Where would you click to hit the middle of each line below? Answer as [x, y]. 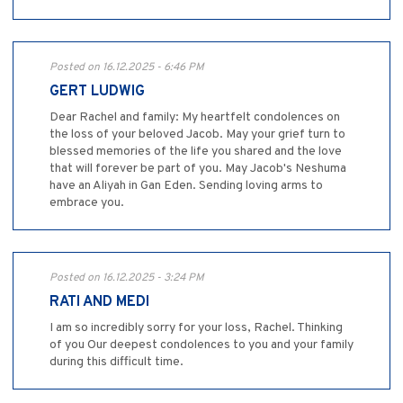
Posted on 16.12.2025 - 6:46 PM [127, 67]
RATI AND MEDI [99, 302]
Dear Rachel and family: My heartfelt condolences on [195, 117]
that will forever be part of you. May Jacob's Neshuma [198, 168]
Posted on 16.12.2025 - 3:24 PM [127, 278]
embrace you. [87, 202]
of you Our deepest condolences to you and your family [201, 345]
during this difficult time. [116, 362]
